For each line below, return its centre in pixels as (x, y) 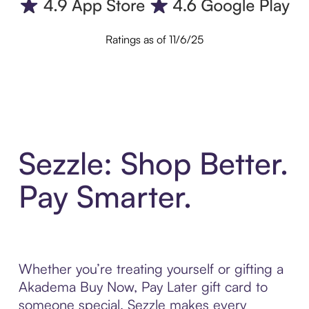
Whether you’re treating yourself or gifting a (151, 268)
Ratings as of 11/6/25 (154, 40)
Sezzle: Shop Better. (153, 163)
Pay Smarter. (105, 196)
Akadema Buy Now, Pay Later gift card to (143, 286)
